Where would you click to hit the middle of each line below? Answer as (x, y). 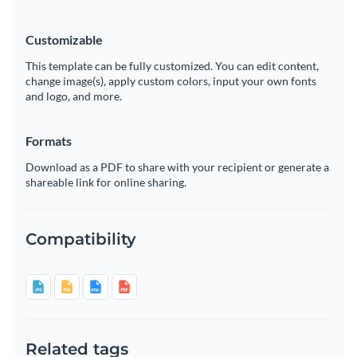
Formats (49, 140)
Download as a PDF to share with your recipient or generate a (177, 167)
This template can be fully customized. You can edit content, (172, 65)
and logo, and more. (74, 96)
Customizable (64, 39)
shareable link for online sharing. (106, 182)
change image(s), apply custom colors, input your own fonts (171, 80)
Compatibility (81, 239)
